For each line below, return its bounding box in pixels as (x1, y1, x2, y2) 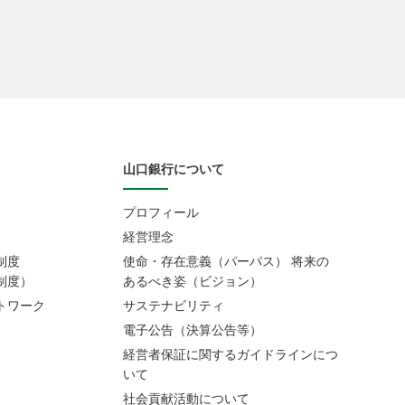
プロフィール (123, 205, 199, 220)
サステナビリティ (123, 298, 224, 313)
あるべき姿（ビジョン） (123, 274, 262, 288)
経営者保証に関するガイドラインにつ (123, 347, 338, 362)
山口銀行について (123, 162, 224, 176)
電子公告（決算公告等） (123, 323, 262, 337)
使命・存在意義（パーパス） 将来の (123, 254, 329, 268)
